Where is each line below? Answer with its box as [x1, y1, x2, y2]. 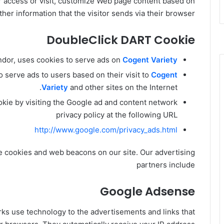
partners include [136, 160, 195, 170]
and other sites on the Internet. [68, 82, 177, 92]
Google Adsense [100, 183, 195, 200]
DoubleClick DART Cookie [46, 31, 195, 48]
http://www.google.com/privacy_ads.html [34, 125, 177, 135]
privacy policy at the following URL [56, 110, 177, 120]
